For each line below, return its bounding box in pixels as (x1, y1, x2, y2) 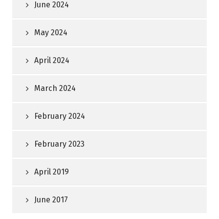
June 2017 (34, 195, 68, 205)
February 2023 (34, 139, 85, 149)
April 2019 (34, 167, 69, 177)
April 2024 (34, 56, 69, 66)
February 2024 (34, 111, 85, 121)
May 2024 (34, 28, 67, 38)
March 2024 (34, 84, 76, 93)
